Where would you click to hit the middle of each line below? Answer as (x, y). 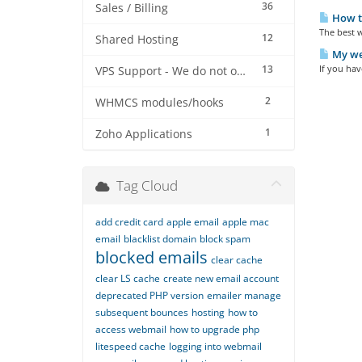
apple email (193, 222)
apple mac (246, 222)
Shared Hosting (137, 40)
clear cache (237, 260)
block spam (225, 239)
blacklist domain (160, 239)
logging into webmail (215, 346)
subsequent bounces (142, 312)
